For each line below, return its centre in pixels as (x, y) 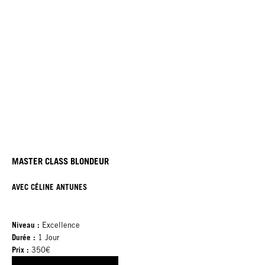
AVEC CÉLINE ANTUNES (49, 187)
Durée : (24, 237)
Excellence (61, 225)
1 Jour (47, 237)
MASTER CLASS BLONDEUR (60, 161)
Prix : (20, 249)
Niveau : (27, 224)
